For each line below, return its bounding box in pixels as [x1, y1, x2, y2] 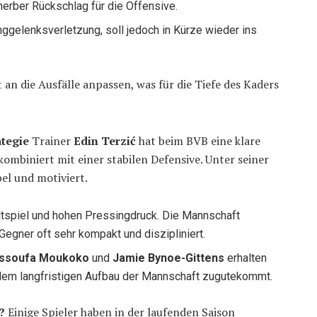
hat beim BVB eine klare [136, 133, 260, 149]
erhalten [224, 251, 267, 265]
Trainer [29, 133, 74, 149]
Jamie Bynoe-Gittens [113, 251, 225, 265]
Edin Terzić [74, 133, 136, 149]
